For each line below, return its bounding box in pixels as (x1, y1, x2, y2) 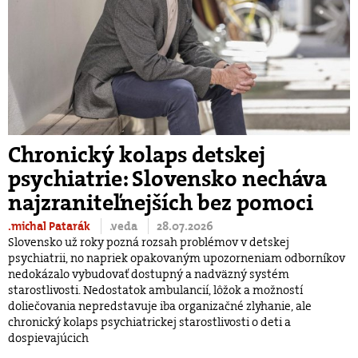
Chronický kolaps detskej (8, 140, 265, 169)
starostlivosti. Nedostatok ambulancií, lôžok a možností (8, 281, 303, 298)
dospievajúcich (8, 329, 89, 346)
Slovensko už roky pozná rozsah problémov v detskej (8, 233, 289, 250)
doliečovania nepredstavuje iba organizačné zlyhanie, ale (8, 297, 312, 314)
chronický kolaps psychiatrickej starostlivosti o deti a (8, 313, 291, 330)
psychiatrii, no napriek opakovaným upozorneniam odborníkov (8, 249, 345, 266)
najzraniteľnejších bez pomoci (8, 188, 313, 217)
